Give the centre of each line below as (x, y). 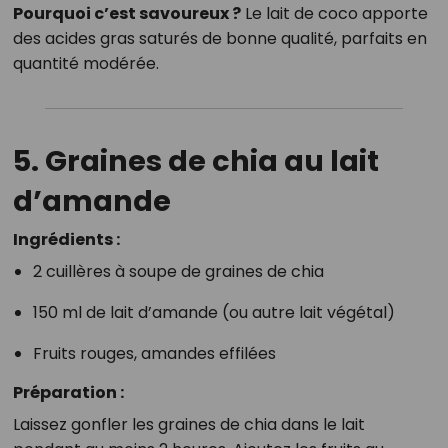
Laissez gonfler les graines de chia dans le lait (188, 425)
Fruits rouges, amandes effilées (154, 354)
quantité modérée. (85, 64)
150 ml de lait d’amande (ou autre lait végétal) (213, 313)
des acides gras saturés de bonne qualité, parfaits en (219, 39)
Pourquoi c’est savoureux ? (126, 14)
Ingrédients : (66, 240)
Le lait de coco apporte (334, 14)
